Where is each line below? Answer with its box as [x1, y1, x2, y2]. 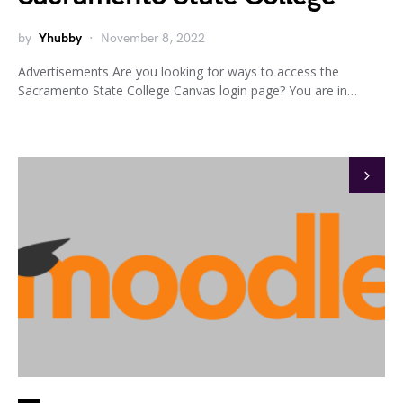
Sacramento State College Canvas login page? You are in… [18, 81, 357, 99]
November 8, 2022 [101, 30, 205, 46]
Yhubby [39, 30, 82, 46]
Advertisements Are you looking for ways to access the [18, 62, 339, 80]
